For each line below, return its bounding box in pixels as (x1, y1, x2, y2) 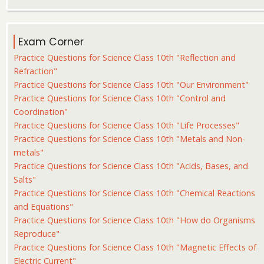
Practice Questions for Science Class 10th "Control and (14, 93, 226, 104)
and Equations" (14, 201, 73, 213)
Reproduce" (14, 228, 60, 240)
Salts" (14, 174, 36, 186)
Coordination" (14, 106, 68, 118)
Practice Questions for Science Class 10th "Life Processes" (14, 120, 239, 131)
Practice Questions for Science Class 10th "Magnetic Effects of (14, 242, 256, 253)
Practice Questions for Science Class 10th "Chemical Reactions (14, 187, 255, 199)
